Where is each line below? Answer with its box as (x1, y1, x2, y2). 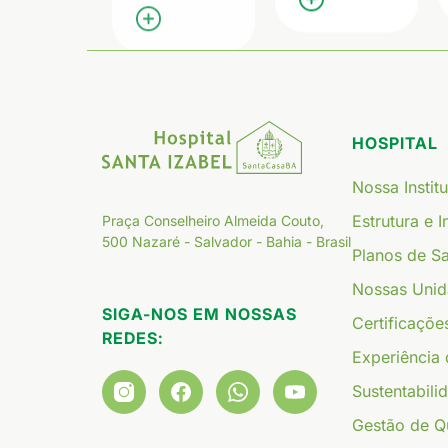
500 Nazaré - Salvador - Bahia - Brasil (102, 232, 351, 250)
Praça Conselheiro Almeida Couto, (102, 211, 324, 229)
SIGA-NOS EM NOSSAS (102, 303, 297, 324)
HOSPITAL (352, 133, 438, 154)
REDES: (102, 327, 164, 348)
